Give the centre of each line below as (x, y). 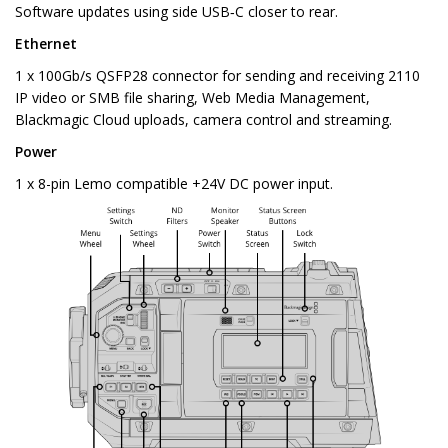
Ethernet (46, 44)
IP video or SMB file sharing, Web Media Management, (192, 98)
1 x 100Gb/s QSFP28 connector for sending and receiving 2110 (217, 76)
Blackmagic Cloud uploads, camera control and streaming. (203, 120)
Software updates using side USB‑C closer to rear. (176, 12)
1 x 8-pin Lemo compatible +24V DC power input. (174, 184)
